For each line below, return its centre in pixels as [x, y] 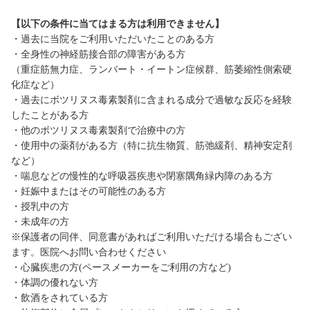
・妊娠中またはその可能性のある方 [89, 192]
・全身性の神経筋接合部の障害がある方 [98, 55]
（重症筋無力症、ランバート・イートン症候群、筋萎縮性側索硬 [152, 70]
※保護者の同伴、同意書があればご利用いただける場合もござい [152, 237]
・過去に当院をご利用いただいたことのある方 [113, 39]
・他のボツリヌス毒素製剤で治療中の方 [98, 131]
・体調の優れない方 [55, 283]
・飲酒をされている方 [60, 298]
